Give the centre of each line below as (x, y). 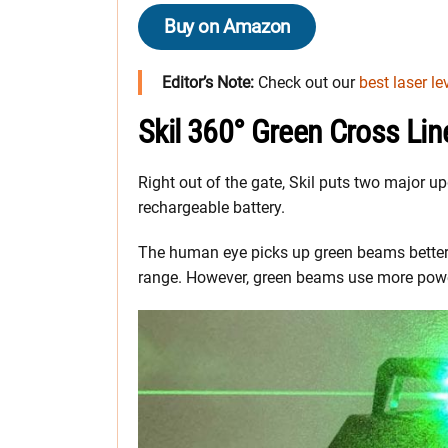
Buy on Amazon (227, 27)
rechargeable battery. (211, 208)
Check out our (306, 83)
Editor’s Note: (208, 83)
